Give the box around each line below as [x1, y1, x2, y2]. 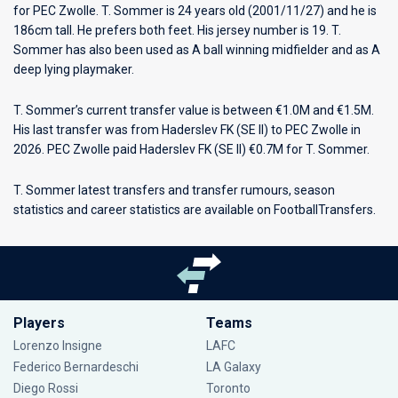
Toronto [205, 381, 251, 395]
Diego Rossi [13, 381, 78, 395]
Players [13, 314, 65, 331]
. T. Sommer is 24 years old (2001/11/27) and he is [96, 4, 377, 18]
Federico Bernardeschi [13, 360, 139, 374]
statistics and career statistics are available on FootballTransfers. [13, 203, 376, 217]
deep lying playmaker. [13, 62, 134, 76]
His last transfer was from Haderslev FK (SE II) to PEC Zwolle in [13, 123, 361, 137]
